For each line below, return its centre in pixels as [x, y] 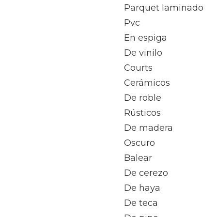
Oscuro [139, 143]
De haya [142, 188]
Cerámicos [147, 83]
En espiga [146, 38]
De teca [141, 203]
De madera [148, 128]
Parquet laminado [164, 8]
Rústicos [142, 113]
